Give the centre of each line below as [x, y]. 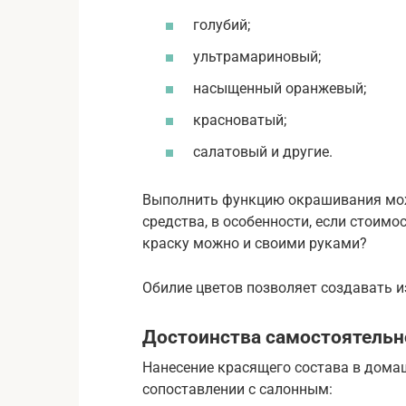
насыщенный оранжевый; [280, 88]
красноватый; [240, 121]
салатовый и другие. [263, 152]
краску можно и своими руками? [255, 244]
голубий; [222, 24]
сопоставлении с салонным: [237, 389]
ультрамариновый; [257, 56]
